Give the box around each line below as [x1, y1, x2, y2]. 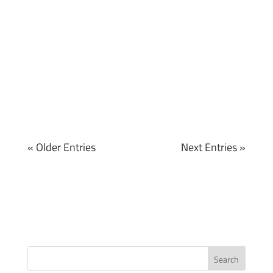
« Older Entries [27, 139, 96, 155]
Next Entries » [181, 139, 246, 155]
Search [214, 252, 239, 266]
